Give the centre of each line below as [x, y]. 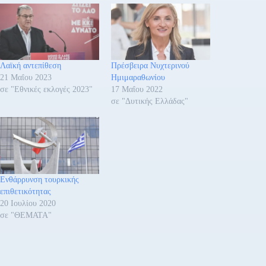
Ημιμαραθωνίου [138, 78]
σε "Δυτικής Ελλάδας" [150, 102]
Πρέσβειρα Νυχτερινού [151, 66]
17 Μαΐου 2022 [137, 90]
